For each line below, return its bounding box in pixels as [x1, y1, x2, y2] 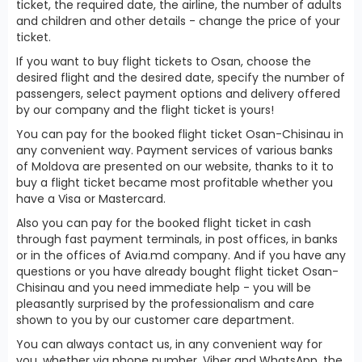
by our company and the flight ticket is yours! [16, 101, 274, 118]
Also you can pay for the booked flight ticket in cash [16, 214, 311, 231]
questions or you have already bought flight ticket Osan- [16, 263, 339, 280]
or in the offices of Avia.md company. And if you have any [16, 246, 346, 263]
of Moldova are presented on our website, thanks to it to [16, 158, 334, 175]
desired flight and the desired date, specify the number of [16, 69, 345, 86]
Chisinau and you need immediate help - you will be [16, 279, 311, 296]
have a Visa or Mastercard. [16, 190, 166, 207]
